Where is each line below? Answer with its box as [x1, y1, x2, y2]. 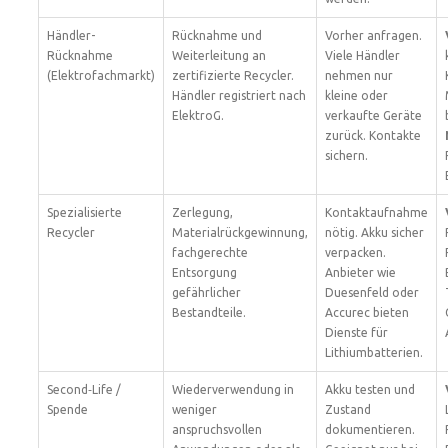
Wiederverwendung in [172, 383, 294, 396]
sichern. [325, 149, 368, 162]
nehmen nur [325, 69, 393, 82]
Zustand [325, 403, 371, 416]
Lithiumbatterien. [325, 346, 423, 359]
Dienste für [325, 326, 388, 339]
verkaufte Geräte [325, 109, 422, 122]
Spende [47, 403, 88, 416]
